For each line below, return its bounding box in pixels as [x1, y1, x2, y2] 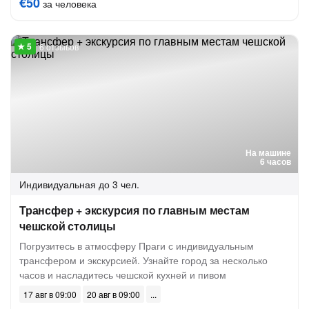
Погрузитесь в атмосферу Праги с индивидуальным [19, 239, 254, 252]
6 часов [260, 155, 291, 168]
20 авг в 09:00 [87, 288, 140, 300]
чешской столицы [19, 218, 116, 234]
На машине [246, 146, 291, 159]
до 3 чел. [99, 177, 139, 191]
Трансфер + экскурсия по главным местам [19, 202, 250, 218]
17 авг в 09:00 [23, 288, 77, 300]
